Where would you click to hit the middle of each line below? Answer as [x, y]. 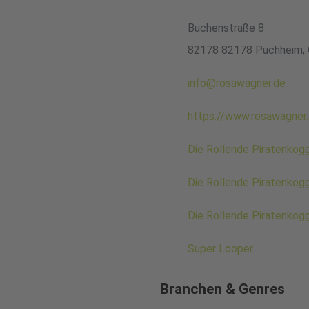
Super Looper [220, 248]
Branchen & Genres [222, 289]
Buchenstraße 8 [226, 28]
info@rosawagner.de [237, 83]
